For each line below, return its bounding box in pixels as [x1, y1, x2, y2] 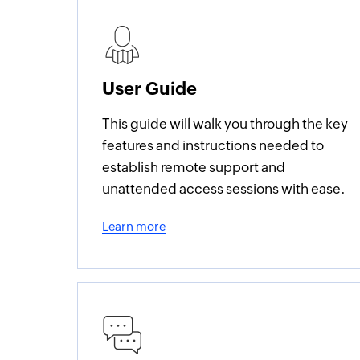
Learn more [102, 219, 166, 233]
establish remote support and [102, 159, 286, 175]
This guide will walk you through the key [102, 116, 349, 132]
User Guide [102, 79, 198, 99]
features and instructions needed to [102, 137, 325, 153]
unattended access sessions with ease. [102, 181, 346, 197]
